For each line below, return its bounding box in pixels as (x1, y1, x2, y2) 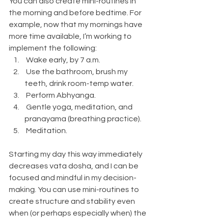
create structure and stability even (9, 197, 137, 205)
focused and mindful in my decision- (9, 173, 137, 182)
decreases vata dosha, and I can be (9, 162, 140, 170)
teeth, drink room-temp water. (25, 79, 134, 87)
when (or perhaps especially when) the (9, 209, 148, 217)
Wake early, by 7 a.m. (26, 55, 100, 64)
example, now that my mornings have (9, 20, 144, 28)
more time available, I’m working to (9, 32, 133, 40)
